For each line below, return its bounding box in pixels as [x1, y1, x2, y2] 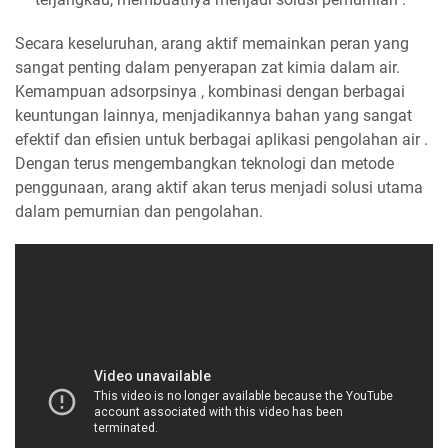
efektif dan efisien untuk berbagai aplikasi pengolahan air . [15, 129, 428, 149]
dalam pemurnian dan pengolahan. [15, 201, 263, 221]
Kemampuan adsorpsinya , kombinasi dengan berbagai [15, 81, 405, 101]
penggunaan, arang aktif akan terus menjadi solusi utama [15, 177, 423, 197]
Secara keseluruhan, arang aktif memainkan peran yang [15, 33, 409, 53]
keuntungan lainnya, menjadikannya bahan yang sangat [15, 105, 412, 125]
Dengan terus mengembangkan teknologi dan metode [15, 153, 394, 173]
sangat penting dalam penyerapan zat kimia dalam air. [15, 57, 400, 77]
